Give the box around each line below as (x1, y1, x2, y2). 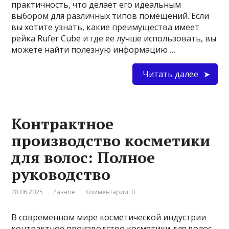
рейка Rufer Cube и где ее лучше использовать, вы (11, 32, 217, 44)
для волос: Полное (11, 147, 155, 168)
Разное (53, 187, 76, 196)
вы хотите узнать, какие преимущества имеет (11, 21, 200, 33)
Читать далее (142, 68, 198, 80)
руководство (11, 164, 111, 185)
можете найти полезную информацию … (11, 43, 176, 55)
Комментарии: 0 (85, 187, 135, 196)
